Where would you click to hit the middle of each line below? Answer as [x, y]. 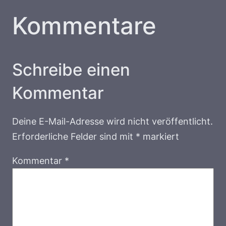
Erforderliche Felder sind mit [74, 136]
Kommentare [84, 26]
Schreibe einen [71, 70]
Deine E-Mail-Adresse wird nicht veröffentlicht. [112, 121]
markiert [160, 136]
